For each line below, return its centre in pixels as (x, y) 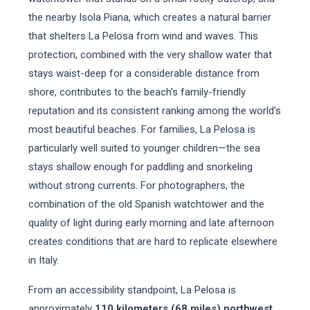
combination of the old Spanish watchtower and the (146, 204)
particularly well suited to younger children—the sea (144, 148)
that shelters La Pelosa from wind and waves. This (143, 36)
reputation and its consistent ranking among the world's (154, 111)
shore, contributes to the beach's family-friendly (137, 92)
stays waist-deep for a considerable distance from (144, 73)
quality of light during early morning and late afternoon (151, 223)
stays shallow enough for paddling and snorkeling (140, 167)
